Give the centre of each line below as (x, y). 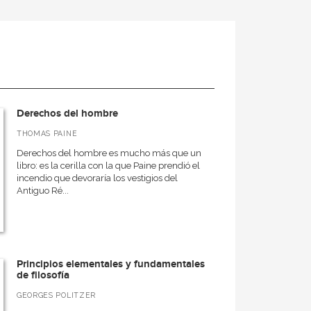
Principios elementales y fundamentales (110, 264)
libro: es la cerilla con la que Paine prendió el (108, 166)
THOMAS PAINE (47, 133)
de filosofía (43, 275)
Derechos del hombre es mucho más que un (109, 153)
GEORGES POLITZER (56, 295)
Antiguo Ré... (42, 191)
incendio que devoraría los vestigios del (97, 178)
